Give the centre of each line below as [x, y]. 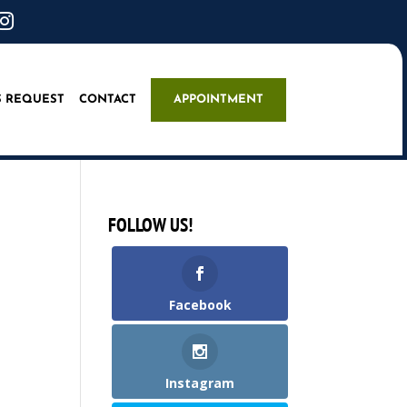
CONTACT [108, 99]
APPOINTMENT [218, 99]
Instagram [200, 383]
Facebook [200, 305]
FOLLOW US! [151, 225]
